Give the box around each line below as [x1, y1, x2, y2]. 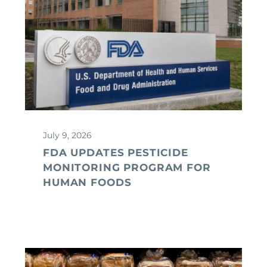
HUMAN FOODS [43, 176, 132, 188]
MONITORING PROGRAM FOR [43, 161, 211, 173]
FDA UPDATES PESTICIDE [43, 146, 188, 159]
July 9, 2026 [43, 129, 92, 141]
